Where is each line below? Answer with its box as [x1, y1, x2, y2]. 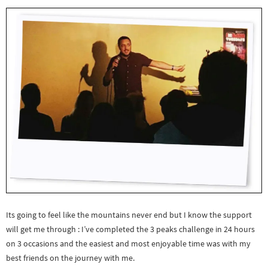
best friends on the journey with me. [6, 252, 135, 263]
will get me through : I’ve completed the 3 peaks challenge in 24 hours [6, 223, 255, 234]
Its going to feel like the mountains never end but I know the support [6, 209, 252, 220]
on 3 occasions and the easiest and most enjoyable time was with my [6, 237, 251, 249]
